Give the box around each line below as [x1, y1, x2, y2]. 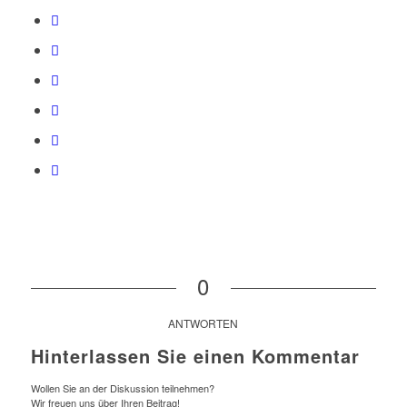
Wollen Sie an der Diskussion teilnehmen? [30, 381, 214, 396]
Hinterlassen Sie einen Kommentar [30, 342, 360, 370]
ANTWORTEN [168, 315, 239, 332]
